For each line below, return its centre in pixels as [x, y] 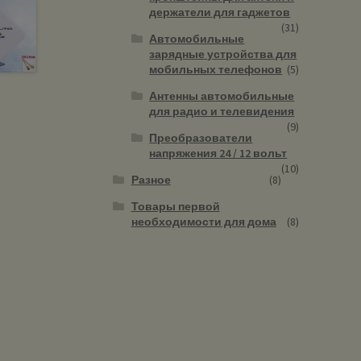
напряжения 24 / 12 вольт [218, 153]
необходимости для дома [203, 221]
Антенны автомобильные [222, 95]
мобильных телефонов [216, 69]
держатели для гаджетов [220, 12]
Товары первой [175, 206]
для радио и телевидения [222, 111]
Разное [151, 179]
